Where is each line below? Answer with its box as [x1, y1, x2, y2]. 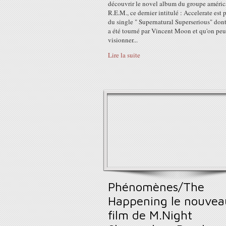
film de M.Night [108, 208, 192, 222]
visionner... [108, 35, 138, 44]
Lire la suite [108, 50, 140, 60]
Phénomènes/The [108, 180, 204, 194]
